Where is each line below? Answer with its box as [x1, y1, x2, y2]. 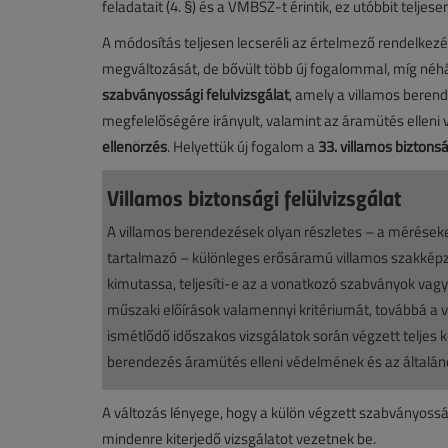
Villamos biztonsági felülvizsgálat [107, 181, 401, 214]
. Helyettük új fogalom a [167, 136, 318, 158]
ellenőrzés [102, 136, 167, 158]
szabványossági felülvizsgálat [102, 84, 289, 106]
